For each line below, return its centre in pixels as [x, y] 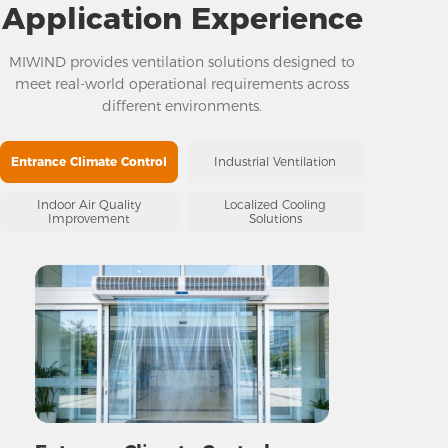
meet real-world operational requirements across [182, 83]
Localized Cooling [275, 204]
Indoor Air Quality [89, 204]
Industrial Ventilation [275, 161]
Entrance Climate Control [89, 161]
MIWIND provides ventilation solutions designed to [182, 61]
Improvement [89, 218]
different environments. [182, 105]
